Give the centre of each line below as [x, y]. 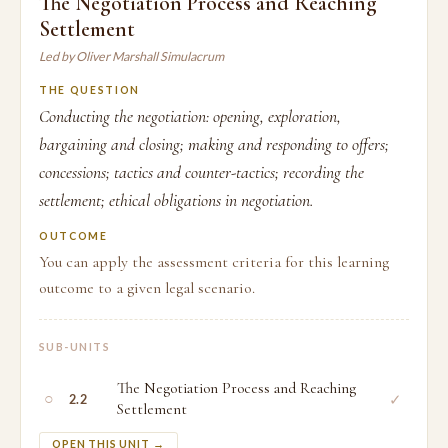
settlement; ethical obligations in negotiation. [176, 200]
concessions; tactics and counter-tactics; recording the [201, 172]
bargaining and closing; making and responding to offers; [214, 144]
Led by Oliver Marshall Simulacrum [131, 56]
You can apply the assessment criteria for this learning [214, 262]
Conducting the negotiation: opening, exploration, [190, 116]
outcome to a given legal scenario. [147, 288]
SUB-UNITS [75, 347]
